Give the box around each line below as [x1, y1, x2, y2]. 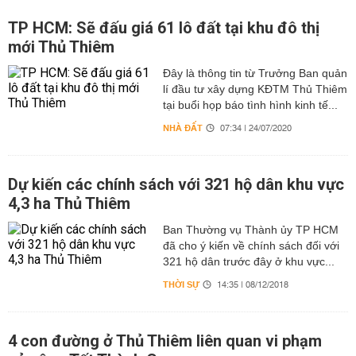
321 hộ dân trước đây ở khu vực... [162, 255, 335, 268]
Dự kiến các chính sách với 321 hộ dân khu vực [8, 175, 344, 194]
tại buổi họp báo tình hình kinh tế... [162, 99, 338, 111]
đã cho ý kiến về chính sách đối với [162, 239, 339, 252]
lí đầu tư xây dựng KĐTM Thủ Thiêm [162, 83, 347, 95]
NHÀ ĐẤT [162, 120, 203, 137]
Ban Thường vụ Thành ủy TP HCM [162, 223, 339, 236]
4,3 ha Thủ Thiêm [8, 194, 130, 213]
